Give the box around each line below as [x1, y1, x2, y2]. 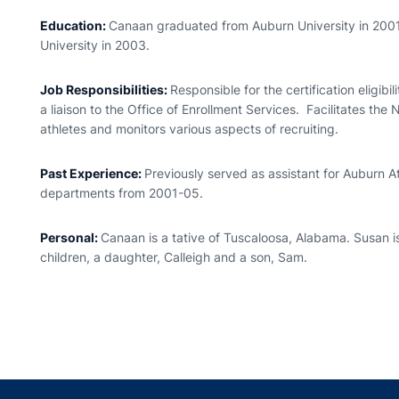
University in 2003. [40, 37, 151, 53]
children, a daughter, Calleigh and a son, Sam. [40, 249, 308, 265]
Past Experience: [40, 166, 145, 181]
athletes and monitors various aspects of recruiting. [40, 121, 339, 136]
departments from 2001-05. [40, 185, 204, 200]
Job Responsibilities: [40, 82, 171, 97]
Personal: [40, 230, 102, 245]
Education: [40, 18, 110, 33]
